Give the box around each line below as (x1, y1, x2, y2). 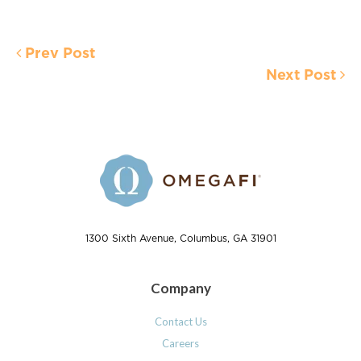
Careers (162, 337, 199, 351)
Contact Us (154, 315, 207, 329)
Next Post (266, 66, 340, 83)
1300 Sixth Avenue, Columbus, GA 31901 (85, 234, 276, 244)
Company (150, 280, 211, 297)
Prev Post (21, 44, 95, 61)
